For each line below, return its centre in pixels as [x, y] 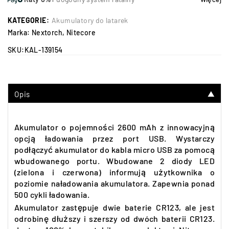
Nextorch [47, 32]
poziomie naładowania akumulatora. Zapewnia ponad [114, 183]
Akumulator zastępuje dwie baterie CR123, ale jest [114, 207]
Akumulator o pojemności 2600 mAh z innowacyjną [114, 127]
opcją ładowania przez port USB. [90, 138]
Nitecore [81, 32]
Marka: [20, 32]
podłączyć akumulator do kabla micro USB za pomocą [114, 150]
